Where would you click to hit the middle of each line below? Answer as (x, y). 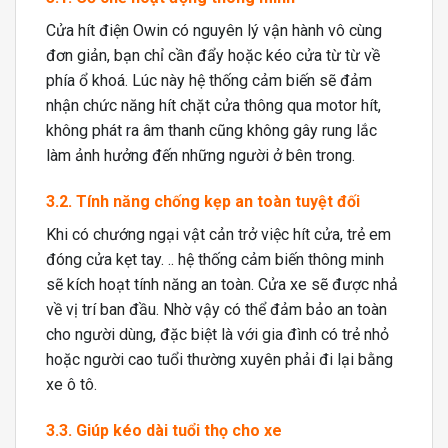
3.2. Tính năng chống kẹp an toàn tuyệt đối (203, 201)
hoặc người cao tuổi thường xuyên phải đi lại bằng (219, 359)
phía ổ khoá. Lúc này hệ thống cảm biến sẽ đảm (209, 81)
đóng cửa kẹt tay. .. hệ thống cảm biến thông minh (215, 259)
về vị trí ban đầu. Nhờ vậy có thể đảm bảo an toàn (216, 309)
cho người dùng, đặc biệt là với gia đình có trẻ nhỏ (217, 334)
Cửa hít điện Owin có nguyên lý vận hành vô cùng (214, 31)
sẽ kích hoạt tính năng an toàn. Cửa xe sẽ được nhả (222, 284)
